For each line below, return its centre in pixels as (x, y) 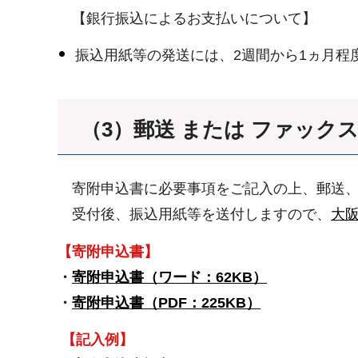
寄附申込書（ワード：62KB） (169, 277)
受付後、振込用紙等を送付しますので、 (194, 215)
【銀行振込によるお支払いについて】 (187, 19)
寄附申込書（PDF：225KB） (166, 302)
